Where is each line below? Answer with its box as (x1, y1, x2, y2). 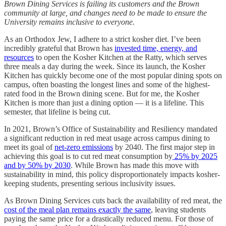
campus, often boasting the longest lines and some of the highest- (4, 80, 210, 89)
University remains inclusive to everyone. (4, 17, 135, 26)
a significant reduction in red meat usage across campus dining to (4, 133, 210, 142)
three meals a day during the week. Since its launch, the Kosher (4, 62, 205, 71)
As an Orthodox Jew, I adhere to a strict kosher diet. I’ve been (4, 34, 201, 43)
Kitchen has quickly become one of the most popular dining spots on (4, 71, 222, 80)
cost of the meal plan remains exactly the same (4, 205, 151, 214)
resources (4, 52, 34, 62)
